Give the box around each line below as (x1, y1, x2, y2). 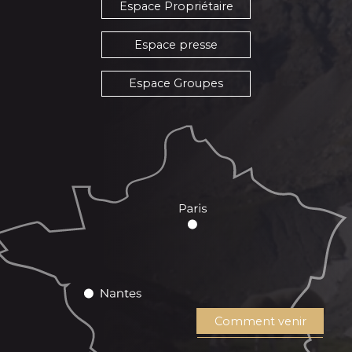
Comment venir (214, 313, 306, 328)
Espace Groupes (129, 76, 223, 91)
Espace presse (134, 37, 218, 52)
